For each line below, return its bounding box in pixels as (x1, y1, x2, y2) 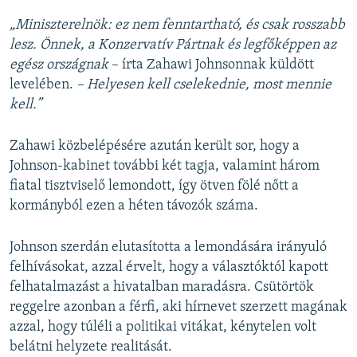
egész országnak (10, 57, 108, 73)
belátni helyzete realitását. (10, 339, 172, 355)
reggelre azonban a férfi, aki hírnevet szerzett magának (10, 300, 347, 316)
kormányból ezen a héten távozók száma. (10, 198, 258, 214)
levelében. (10, 77, 76, 93)
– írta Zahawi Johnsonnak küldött (108, 57, 314, 73)
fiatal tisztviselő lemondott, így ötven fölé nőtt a (10, 178, 299, 194)
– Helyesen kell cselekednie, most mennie (76, 77, 331, 93)
